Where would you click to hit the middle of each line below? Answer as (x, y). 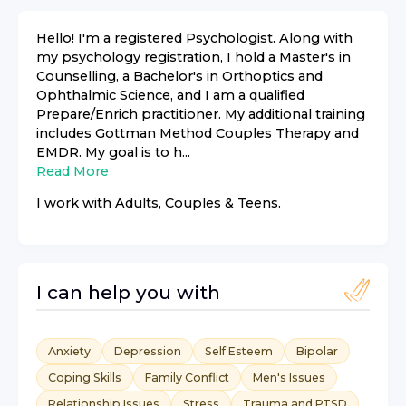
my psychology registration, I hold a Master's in (193, 57)
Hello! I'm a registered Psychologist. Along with (194, 38)
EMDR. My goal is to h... (113, 152)
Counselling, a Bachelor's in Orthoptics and (179, 76)
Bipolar (317, 351)
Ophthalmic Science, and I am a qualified (170, 95)
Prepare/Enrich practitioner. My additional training (201, 114)
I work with (76, 203)
